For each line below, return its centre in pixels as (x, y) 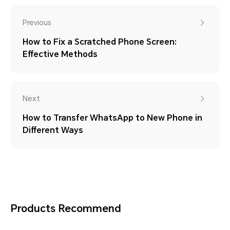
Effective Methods (60, 54)
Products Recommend (66, 208)
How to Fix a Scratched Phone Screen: (100, 42)
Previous (37, 22)
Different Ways (53, 130)
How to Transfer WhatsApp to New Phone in (112, 118)
